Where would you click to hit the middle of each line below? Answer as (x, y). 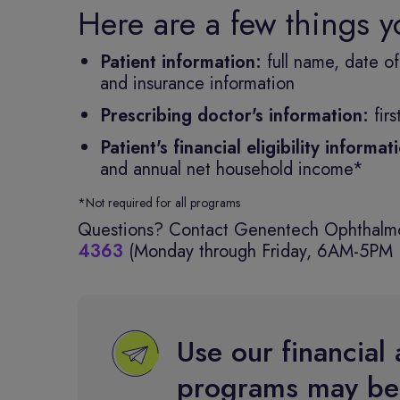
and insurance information (197, 83)
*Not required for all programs (159, 203)
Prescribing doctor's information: (234, 116)
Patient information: (183, 62)
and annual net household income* (232, 169)
